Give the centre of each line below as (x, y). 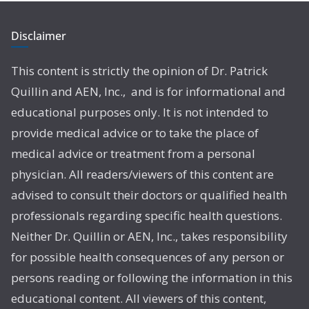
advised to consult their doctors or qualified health (149, 195)
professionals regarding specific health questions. (147, 216)
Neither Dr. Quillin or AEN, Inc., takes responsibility (149, 237)
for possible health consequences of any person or (148, 257)
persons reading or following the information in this (152, 278)
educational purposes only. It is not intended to (140, 112)
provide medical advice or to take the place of (135, 133)
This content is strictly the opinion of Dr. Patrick (139, 71)
